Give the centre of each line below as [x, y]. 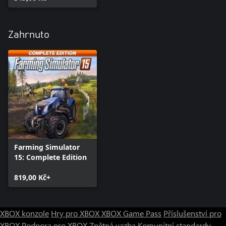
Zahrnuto [29, 35]
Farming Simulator [47, 147]
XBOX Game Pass [131, 213]
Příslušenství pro [192, 213]
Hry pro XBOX [76, 213]
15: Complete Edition [50, 157]
